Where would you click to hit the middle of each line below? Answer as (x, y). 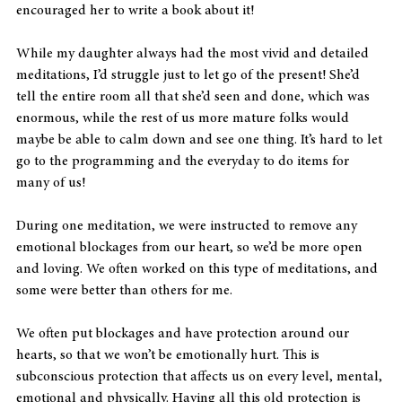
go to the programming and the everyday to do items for (184, 161)
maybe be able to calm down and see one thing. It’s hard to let (201, 140)
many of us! (51, 183)
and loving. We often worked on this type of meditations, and (199, 269)
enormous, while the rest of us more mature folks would (184, 118)
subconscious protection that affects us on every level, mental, (201, 376)
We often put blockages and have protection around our (184, 333)
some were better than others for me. (124, 290)
